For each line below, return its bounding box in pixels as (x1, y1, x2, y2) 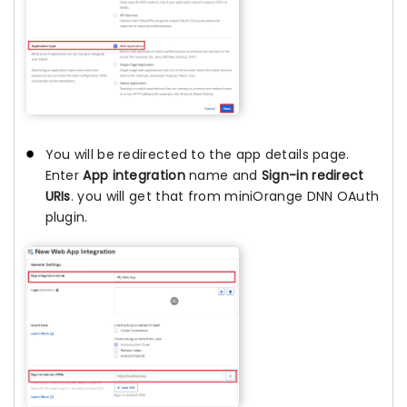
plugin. (45, 207, 88, 226)
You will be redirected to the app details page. (45, 144, 350, 164)
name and (184, 165, 258, 184)
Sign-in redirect (257, 165, 364, 184)
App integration (83, 165, 185, 184)
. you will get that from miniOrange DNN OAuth (70, 186, 380, 205)
